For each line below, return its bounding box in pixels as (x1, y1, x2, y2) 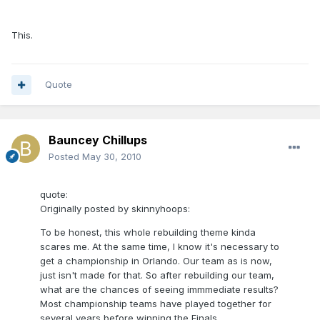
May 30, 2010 (82, 151, 141, 163)
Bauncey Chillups (49, 133, 147, 148)
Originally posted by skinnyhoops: (40, 203, 190, 215)
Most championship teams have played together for (40, 298, 271, 310)
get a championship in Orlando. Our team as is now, (40, 255, 272, 267)
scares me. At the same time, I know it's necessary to (40, 241, 279, 253)
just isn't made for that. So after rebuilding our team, (40, 269, 274, 281)
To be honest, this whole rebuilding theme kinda (40, 226, 256, 239)
